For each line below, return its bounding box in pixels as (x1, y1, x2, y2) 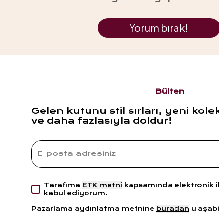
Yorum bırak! (130, 22, 188, 34)
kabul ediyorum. (44, 189, 108, 197)
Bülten (155, 87, 185, 96)
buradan (156, 205, 189, 212)
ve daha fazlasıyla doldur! (31, 115, 172, 126)
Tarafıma (44, 181, 80, 189)
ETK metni (82, 181, 122, 189)
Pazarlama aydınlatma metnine (31, 205, 154, 212)
